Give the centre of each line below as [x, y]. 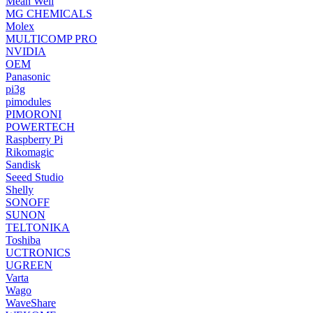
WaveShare [31, 303]
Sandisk [23, 165]
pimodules [28, 102]
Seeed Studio [35, 177]
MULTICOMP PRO [51, 39]
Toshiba [23, 240]
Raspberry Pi [34, 140]
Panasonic [28, 77]
